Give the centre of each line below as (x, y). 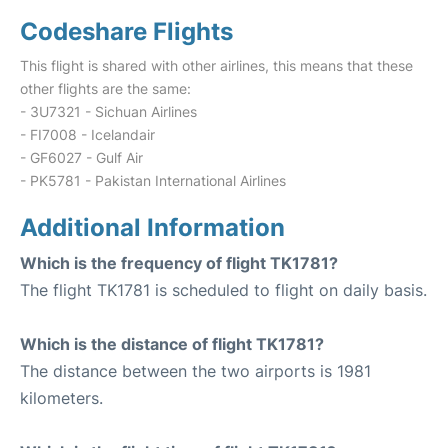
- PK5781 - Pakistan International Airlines (153, 180)
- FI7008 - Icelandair (87, 134)
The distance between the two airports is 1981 (195, 371)
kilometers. (61, 398)
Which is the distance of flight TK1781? (172, 344)
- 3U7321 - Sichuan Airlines (108, 111)
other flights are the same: (105, 88)
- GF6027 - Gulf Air (81, 157)
